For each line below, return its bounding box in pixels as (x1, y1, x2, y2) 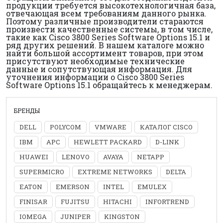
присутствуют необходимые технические (6, 56, 185, 66)
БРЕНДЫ (14, 107, 40, 114)
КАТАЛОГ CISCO (140, 122, 193, 131)
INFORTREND (145, 197, 189, 206)
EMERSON (56, 182, 90, 191)
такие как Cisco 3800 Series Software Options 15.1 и (6, 32, 210, 42)
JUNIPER (60, 212, 91, 221)
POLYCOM (50, 122, 81, 131)
